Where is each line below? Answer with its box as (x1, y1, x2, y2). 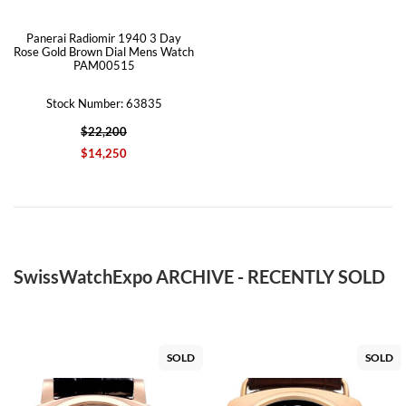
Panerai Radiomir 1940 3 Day (26, 31, 181, 45)
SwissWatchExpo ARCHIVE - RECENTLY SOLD (14, 266, 385, 287)
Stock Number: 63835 (45, 96, 162, 111)
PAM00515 (72, 58, 135, 72)
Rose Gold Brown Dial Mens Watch (14, 44, 194, 59)
